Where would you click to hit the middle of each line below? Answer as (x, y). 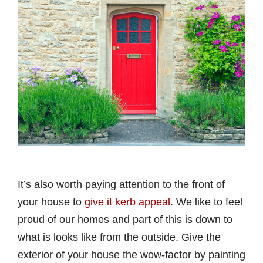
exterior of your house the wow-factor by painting (131, 254)
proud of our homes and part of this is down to (125, 219)
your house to (51, 202)
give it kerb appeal (127, 202)
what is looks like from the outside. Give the (119, 237)
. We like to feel (206, 202)
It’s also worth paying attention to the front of (121, 184)
